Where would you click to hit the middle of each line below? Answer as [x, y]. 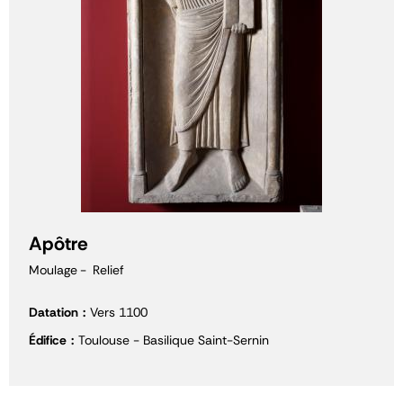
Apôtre [58, 244]
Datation [54, 312]
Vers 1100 [119, 312]
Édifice [48, 340]
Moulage [53, 270]
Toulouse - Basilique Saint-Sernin [174, 340]
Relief [108, 270]
